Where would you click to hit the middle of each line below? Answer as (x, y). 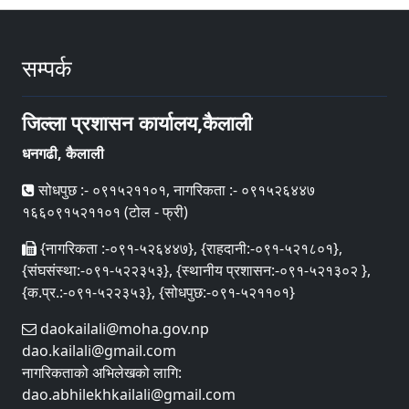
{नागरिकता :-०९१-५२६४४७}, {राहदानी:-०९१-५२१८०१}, (189, 248)
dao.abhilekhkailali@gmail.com (129, 394)
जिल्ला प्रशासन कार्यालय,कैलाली (137, 123)
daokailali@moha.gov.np (123, 329)
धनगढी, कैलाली (63, 153)
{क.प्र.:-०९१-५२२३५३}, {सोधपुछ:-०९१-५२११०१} (158, 292)
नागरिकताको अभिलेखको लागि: (102, 372)
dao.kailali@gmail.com (99, 351)
